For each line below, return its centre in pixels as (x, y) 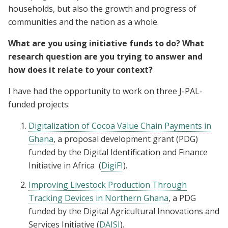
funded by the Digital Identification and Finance (118, 152)
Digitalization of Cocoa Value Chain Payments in (120, 125)
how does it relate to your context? (81, 69)
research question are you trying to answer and (105, 56)
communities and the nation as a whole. (84, 22)
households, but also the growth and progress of (102, 8)
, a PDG (182, 198)
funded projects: (40, 104)
